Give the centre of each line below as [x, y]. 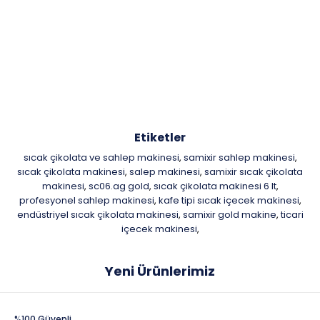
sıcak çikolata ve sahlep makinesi [101, 157]
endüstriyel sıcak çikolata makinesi [97, 215]
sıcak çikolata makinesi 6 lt [215, 186]
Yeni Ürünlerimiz [160, 271]
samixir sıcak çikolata [254, 172]
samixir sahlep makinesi [239, 157]
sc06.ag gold [119, 186]
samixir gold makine [229, 215]
